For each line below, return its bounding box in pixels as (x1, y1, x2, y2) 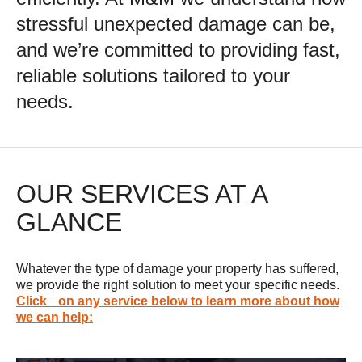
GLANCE (16, 208, 129, 238)
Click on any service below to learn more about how (16, 294, 339, 309)
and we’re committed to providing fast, (16, 39, 340, 61)
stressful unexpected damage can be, (16, 13, 335, 36)
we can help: (16, 310, 93, 325)
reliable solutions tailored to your (16, 65, 290, 87)
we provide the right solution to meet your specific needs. (16, 278, 339, 293)
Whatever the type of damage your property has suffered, (16, 262, 339, 276)
